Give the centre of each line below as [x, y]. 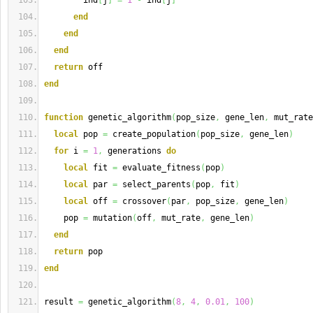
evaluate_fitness [159, 168]
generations [134, 151]
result [61, 302]
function [64, 117]
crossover [142, 201]
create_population [152, 134]
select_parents [154, 184]
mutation [110, 218]
